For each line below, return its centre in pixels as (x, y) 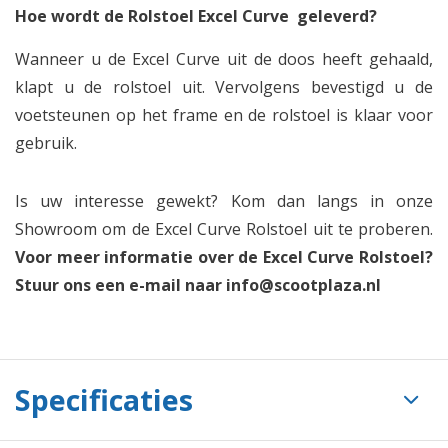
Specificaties (104, 399)
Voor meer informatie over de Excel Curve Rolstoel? (224, 257)
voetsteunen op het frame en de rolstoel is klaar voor (224, 115)
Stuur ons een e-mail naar (120, 285)
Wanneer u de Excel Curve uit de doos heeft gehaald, (224, 59)
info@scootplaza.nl (303, 285)
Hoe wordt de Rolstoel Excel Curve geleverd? (196, 16)
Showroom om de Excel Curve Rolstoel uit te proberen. (224, 229)
